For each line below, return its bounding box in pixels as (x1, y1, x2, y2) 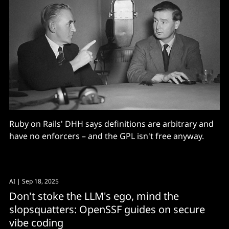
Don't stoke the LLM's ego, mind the (9, 189, 179, 203)
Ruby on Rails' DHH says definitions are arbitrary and (9, 118, 214, 129)
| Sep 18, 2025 (15, 176, 59, 186)
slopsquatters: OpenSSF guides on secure (9, 202, 205, 216)
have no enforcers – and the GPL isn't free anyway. (9, 130, 204, 142)
